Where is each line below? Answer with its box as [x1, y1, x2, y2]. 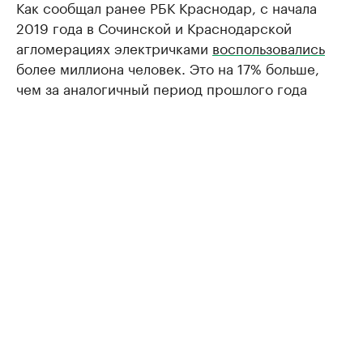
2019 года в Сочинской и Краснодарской [16, 16, 292, 37]
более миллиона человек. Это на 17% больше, [16, 57, 319, 78]
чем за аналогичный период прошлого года [16, 77, 307, 98]
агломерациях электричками [16, 36, 212, 58]
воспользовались [212, 36, 325, 58]
